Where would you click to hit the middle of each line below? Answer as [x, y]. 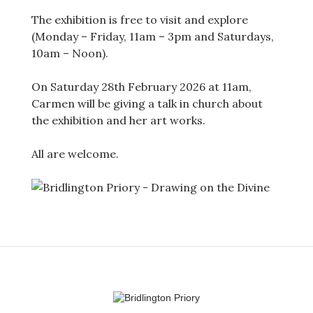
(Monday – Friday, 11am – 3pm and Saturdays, [152, 36]
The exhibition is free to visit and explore [139, 20]
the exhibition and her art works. [118, 120]
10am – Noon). [70, 53]
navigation [51, 282]
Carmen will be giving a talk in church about [147, 103]
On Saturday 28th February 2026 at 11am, [141, 87]
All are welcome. [75, 154]
